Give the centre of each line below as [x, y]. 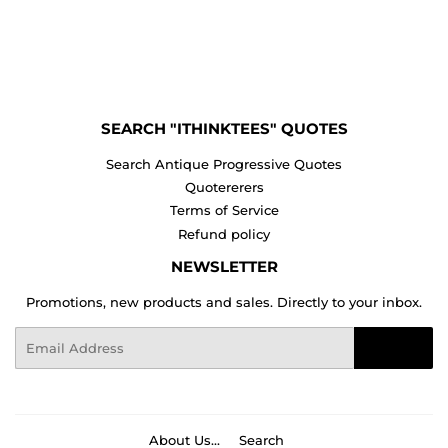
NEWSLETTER [224, 266]
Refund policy [224, 233]
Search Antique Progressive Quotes [224, 163]
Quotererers [224, 187]
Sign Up [393, 348]
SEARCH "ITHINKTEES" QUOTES [224, 128]
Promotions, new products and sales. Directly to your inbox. [224, 301]
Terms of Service [224, 210]
